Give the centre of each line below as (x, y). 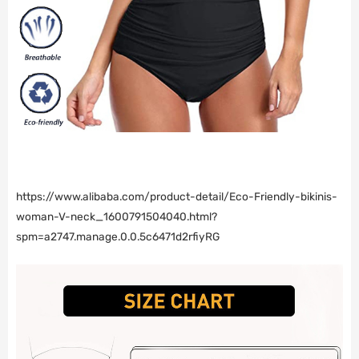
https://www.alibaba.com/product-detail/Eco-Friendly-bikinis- (177, 197)
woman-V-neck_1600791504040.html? (117, 217)
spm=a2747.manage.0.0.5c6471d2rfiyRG (118, 237)
